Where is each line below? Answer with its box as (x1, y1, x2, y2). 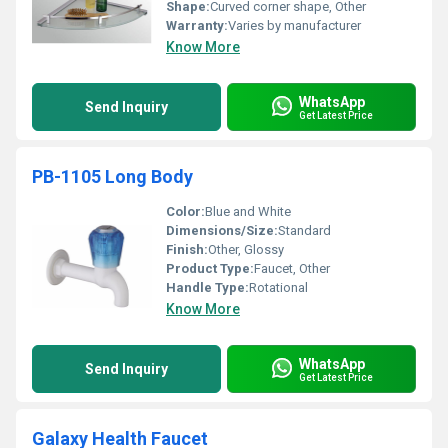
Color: (166, 204, 205, 219)
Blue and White (205, 204, 291, 219)
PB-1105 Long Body (32, 166, 193, 187)
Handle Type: (166, 280, 249, 295)
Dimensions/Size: (166, 223, 278, 238)
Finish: (166, 242, 208, 257)
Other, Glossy (208, 242, 284, 257)
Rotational (249, 280, 308, 295)
